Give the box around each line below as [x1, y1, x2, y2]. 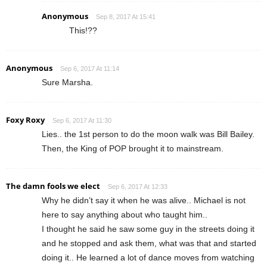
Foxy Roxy [6, 114, 45, 125]
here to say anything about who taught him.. [42, 209, 207, 219]
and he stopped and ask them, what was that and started [42, 238, 256, 248]
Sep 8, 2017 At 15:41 [96, 13, 156, 20]
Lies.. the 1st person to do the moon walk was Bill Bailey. [42, 129, 254, 139]
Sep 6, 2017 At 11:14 [60, 64, 119, 72]
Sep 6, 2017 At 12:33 [108, 182, 167, 190]
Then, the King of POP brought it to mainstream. [42, 143, 223, 153]
